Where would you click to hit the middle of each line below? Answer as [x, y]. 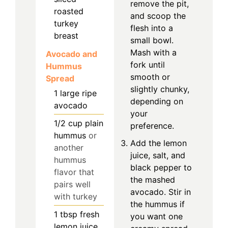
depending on [157, 101]
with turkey [76, 197]
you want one [156, 216]
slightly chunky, [160, 89]
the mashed [153, 179]
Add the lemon [159, 143]
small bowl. [152, 40]
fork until [148, 64]
